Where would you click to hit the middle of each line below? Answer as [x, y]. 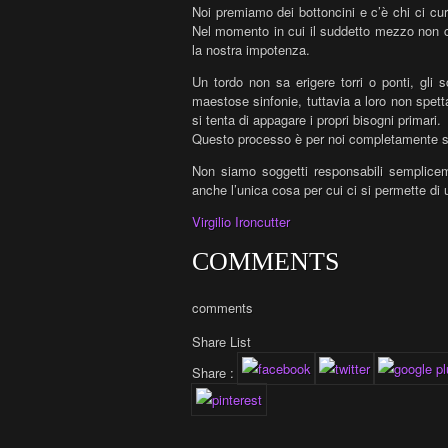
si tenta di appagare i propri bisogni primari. [316, 120]
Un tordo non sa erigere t [269, 82]
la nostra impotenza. [251, 50]
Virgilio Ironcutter [241, 222]
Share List [221, 341]
